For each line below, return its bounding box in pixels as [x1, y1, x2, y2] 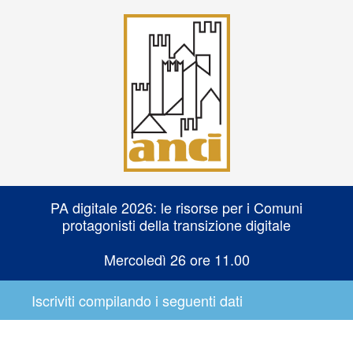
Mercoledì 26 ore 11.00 [103, 249, 250, 269]
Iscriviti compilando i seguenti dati [32, 290, 243, 310]
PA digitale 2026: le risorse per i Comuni [50, 197, 303, 217]
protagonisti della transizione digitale [62, 214, 291, 235]
